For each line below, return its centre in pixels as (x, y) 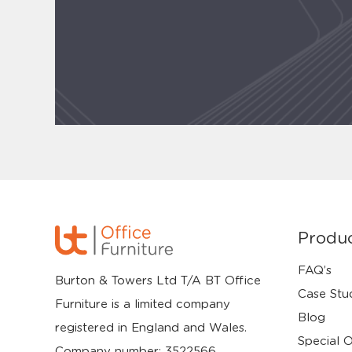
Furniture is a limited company (143, 305)
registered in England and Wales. (151, 328)
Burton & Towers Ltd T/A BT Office (158, 281)
